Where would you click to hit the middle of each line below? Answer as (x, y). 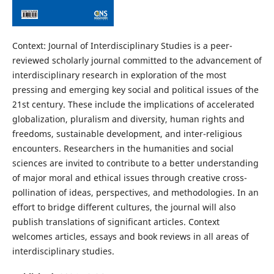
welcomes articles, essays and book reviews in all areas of (130, 236)
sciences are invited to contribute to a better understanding (135, 163)
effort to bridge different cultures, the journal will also (124, 207)
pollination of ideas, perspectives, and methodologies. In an (135, 192)
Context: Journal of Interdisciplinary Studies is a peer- (122, 45)
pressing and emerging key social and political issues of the (135, 89)
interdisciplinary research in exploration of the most (119, 75)
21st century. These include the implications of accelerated (133, 104)
